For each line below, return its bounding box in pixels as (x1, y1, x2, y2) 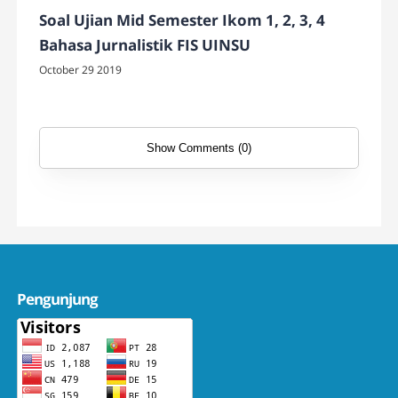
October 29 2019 (39, 61, 123, 77)
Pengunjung (17, 288, 99, 309)
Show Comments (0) (147, 140, 251, 155)
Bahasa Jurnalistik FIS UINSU (39, 34, 251, 55)
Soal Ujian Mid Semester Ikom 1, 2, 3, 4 (39, 9, 326, 30)
